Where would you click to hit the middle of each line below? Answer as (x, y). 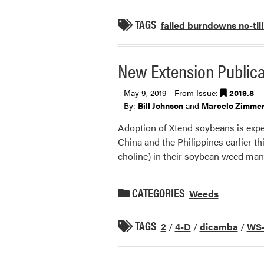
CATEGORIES (157, 192)
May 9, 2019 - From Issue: (172, 92)
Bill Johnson (160, 105)
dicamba (219, 226)
